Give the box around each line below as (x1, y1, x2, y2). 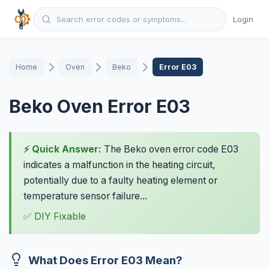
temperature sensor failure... (23, 190, 147, 202)
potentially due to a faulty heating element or (23, 174, 217, 186)
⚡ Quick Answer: (23, 143, 101, 155)
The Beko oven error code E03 (101, 143, 238, 155)
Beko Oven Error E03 (9, 95, 190, 117)
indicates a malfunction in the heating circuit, (23, 159, 216, 171)
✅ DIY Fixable (23, 210, 86, 222)
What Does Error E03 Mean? (28, 253, 183, 267)
